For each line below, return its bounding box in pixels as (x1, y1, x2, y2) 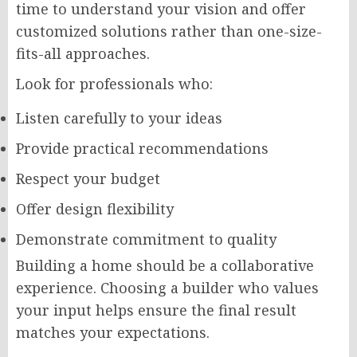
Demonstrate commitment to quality (16, 229, 277, 249)
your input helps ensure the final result (16, 300, 296, 320)
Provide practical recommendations (16, 138, 269, 158)
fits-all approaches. (16, 43, 150, 63)
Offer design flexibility (16, 198, 174, 218)
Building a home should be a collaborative (16, 255, 314, 275)
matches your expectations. (16, 322, 210, 342)
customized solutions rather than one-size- (16, 21, 322, 41)
